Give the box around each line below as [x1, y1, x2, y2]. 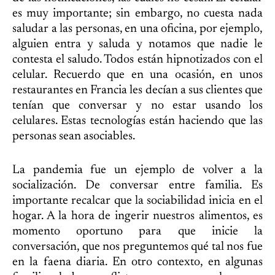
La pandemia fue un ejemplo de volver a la [12, 164, 263, 176]
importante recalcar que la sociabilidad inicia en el [12, 195, 263, 207]
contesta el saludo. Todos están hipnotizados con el [12, 53, 263, 66]
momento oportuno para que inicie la [12, 225, 263, 238]
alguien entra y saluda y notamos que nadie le [12, 38, 263, 50]
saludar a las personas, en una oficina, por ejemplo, [12, 23, 263, 35]
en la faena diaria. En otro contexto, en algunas [12, 256, 263, 268]
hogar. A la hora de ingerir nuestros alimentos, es [12, 210, 263, 222]
